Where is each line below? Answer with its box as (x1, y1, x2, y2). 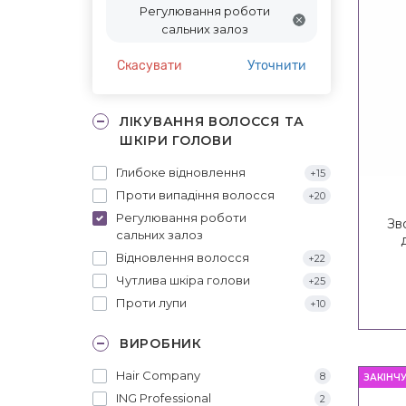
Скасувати (117, 57, 182, 73)
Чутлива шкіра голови (116, 272, 250, 287)
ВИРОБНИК (120, 334, 202, 352)
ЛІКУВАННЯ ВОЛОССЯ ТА (120, 112, 304, 130)
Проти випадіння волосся (116, 187, 275, 202)
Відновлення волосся (116, 249, 249, 265)
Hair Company (116, 367, 200, 382)
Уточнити (246, 57, 306, 73)
